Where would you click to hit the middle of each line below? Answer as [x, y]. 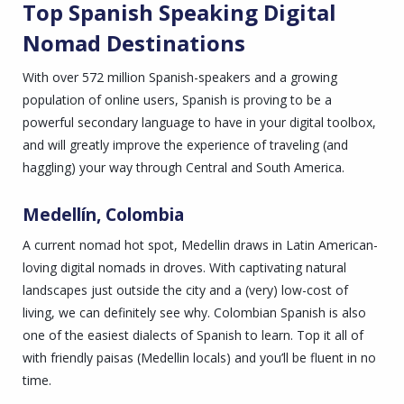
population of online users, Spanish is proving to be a [177, 99]
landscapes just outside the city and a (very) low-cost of [185, 290]
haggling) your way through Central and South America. [184, 167]
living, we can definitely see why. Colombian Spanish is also [194, 313]
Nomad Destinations [134, 43]
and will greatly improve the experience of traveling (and [185, 144]
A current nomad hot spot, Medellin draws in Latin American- [200, 245]
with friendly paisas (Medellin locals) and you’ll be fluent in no [199, 358]
